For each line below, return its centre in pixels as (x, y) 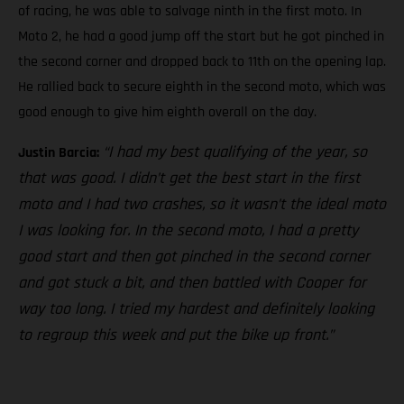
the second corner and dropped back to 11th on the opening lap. (202, 61)
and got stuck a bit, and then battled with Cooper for (192, 282)
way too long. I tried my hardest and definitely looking (196, 308)
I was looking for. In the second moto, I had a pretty (188, 230)
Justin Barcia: (59, 152)
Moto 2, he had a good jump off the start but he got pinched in (201, 36)
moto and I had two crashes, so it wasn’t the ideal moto (202, 204)
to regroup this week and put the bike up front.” (176, 335)
